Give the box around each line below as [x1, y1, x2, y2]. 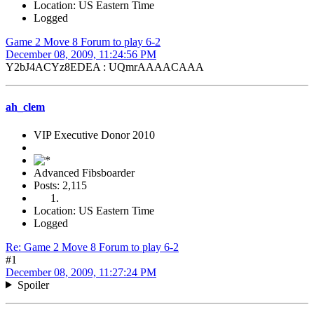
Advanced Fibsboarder [34, 166, 135, 179]
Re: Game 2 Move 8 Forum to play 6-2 [6, 240, 179, 253]
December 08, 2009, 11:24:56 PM [6, 48, 156, 61]
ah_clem [6, 101, 45, 114]
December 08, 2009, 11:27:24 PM [6, 266, 156, 278]
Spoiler [17, 278, 49, 291]
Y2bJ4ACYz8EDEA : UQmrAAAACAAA [6, 61, 204, 74]
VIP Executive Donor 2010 [34, 128, 155, 141]
